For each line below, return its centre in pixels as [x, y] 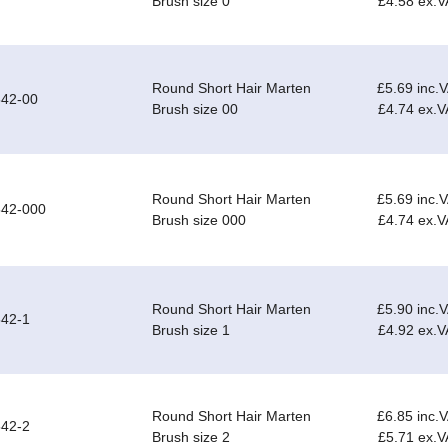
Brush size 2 [191, 437]
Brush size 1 [191, 330]
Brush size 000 [199, 220]
